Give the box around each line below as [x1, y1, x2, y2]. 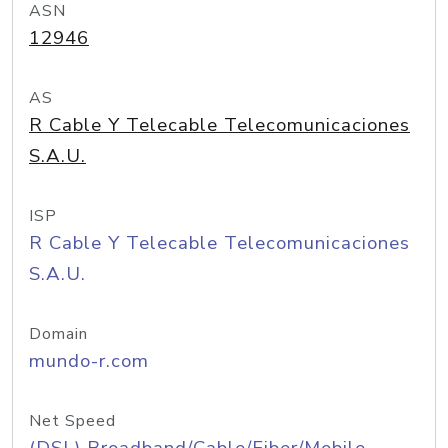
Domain [29, 323, 88, 345]
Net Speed [29, 410, 116, 432]
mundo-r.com [29, 348, 149, 374]
